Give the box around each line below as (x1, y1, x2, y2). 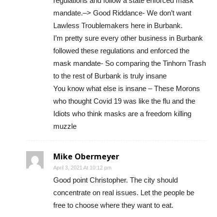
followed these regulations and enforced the (53, 46, 189, 55)
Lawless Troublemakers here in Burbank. (53, 21, 183, 30)
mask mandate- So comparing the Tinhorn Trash (53, 59, 206, 67)
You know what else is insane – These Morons (53, 84, 200, 93)
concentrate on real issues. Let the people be (53, 188, 194, 197)
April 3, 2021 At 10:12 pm (53, 164, 111, 170)
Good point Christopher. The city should (53, 175, 178, 184)
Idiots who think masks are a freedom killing (53, 109, 191, 118)
